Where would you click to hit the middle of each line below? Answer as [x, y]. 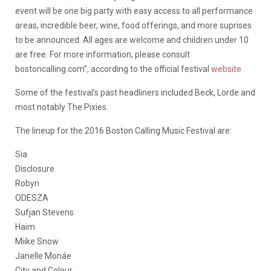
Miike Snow [37, 241]
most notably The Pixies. [62, 107]
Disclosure [35, 168]
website [226, 69]
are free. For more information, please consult [103, 54]
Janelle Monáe [43, 256]
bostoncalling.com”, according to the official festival [113, 69]
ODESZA [32, 198]
